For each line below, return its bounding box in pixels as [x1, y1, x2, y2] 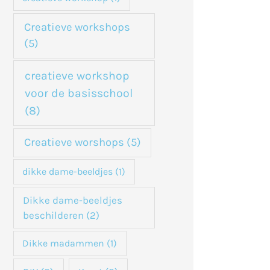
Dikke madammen [22, 237, 105, 250]
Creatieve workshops [24, 20, 130, 34]
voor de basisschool [24, 86, 133, 100]
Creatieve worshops [24, 135, 124, 149]
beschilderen [23, 209, 84, 221]
